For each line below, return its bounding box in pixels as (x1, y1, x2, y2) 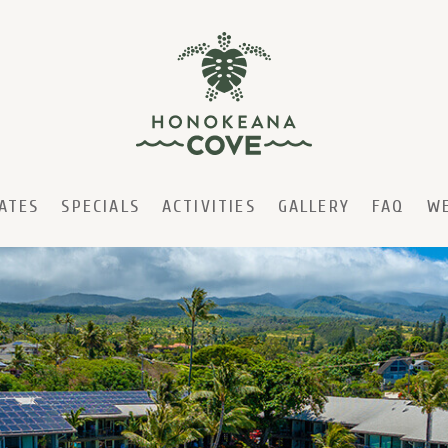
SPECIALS (61, 196, 140, 217)
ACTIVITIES (161, 196, 256, 217)
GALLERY (277, 196, 351, 217)
